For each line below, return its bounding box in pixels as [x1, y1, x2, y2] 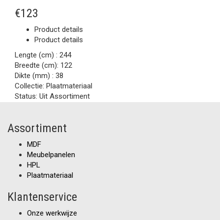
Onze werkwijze [27, 209, 77, 218]
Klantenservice [7, 190, 77, 204]
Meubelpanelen [27, 150, 75, 159]
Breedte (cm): [15, 61, 60, 70]
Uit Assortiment [39, 92, 90, 101]
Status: [15, 92, 39, 101]
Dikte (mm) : [15, 71, 55, 80]
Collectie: [15, 82, 46, 90]
